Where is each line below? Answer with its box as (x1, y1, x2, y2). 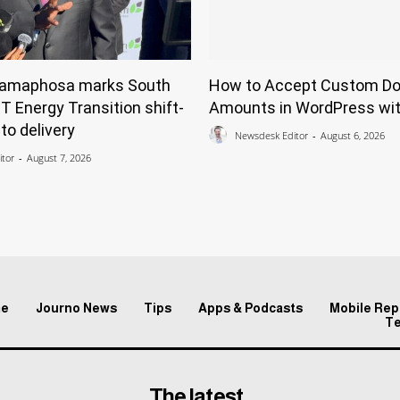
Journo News (36, 300, 117, 315)
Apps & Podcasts (198, 300, 303, 315)
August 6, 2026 (321, 129, 385, 143)
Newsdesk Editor (235, 129, 308, 143)
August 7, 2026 (27, 151, 91, 165)
